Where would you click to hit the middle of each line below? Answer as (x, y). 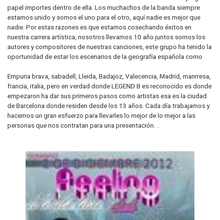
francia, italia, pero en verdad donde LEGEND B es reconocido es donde (110, 86)
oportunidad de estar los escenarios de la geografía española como (105, 56)
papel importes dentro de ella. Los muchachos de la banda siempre (104, 7)
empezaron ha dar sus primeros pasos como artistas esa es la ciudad (107, 96)
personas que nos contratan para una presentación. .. (83, 125)
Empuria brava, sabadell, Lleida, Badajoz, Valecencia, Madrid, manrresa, (109, 76)
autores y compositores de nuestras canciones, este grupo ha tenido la (110, 46)
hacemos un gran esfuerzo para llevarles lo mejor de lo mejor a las (101, 115)
